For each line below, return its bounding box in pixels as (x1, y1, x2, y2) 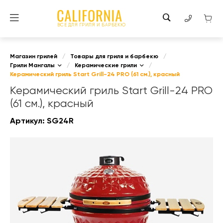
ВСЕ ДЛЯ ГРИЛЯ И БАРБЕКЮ (57, 22, 126, 27)
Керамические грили (75, 62, 137, 69)
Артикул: (10, 117, 47, 125)
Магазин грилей (10, 53, 57, 60)
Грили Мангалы (10, 62, 55, 69)
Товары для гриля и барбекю (70, 53, 158, 60)
